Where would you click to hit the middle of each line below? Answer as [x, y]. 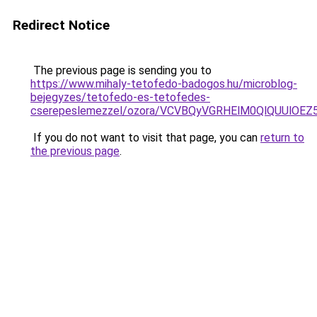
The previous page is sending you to [121, 70]
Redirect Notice [61, 25]
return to [282, 138]
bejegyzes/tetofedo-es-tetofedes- [120, 97]
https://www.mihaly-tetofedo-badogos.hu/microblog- [164, 84]
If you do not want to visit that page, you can [145, 138]
